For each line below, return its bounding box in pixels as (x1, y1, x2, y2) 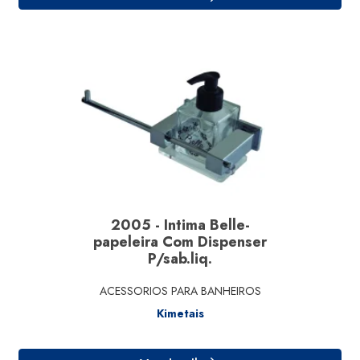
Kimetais (156, 305, 204, 321)
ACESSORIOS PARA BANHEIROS (99, 283, 261, 299)
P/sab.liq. (148, 248, 212, 269)
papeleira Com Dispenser (93, 231, 267, 252)
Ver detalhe (155, 103, 233, 124)
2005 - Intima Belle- (110, 215, 250, 235)
